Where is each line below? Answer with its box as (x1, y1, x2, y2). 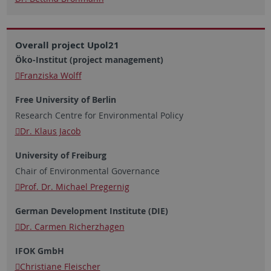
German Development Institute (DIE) (15, 205, 171, 217)
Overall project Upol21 (15, 39, 119, 51)
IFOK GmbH (15, 245, 67, 256)
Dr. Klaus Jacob (19, 125, 81, 137)
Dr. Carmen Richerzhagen (19, 221, 125, 232)
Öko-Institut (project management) (15, 54, 166, 65)
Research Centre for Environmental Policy (15, 109, 186, 121)
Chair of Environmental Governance (15, 165, 162, 177)
